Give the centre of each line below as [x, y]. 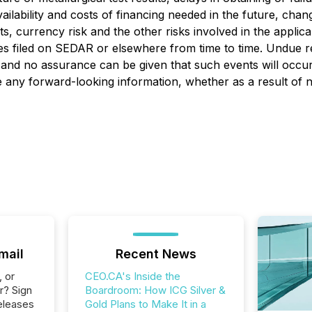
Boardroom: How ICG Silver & [155, 290]
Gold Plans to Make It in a [145, 304]
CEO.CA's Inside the [132, 276]
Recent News [156, 254]
